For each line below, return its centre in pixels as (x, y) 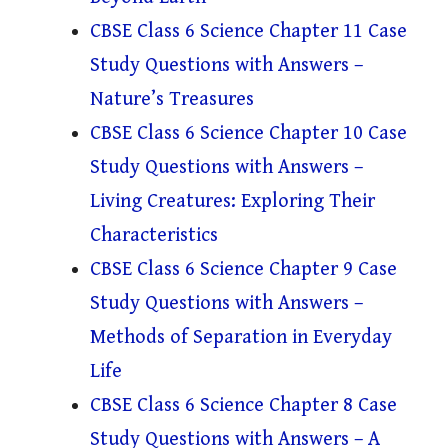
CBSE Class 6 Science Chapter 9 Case (243, 270)
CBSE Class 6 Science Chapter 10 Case (248, 134)
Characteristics (154, 236)
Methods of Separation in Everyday (241, 338)
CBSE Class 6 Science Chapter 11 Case (248, 32)
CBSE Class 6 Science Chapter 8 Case (243, 406)
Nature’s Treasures (172, 100)
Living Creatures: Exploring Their (232, 202)
